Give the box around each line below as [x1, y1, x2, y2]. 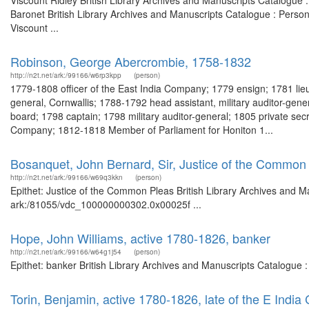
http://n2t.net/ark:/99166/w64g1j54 [10, 247, 121, 257]
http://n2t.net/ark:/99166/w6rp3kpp [10, 70, 121, 80]
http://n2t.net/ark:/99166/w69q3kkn [10, 172, 123, 182]
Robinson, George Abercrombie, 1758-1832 [10, 52, 251, 70]
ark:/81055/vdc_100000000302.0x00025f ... [10, 197, 201, 211]
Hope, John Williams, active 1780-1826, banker [10, 229, 270, 247]
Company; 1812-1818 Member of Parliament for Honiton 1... [10, 123, 273, 137]
